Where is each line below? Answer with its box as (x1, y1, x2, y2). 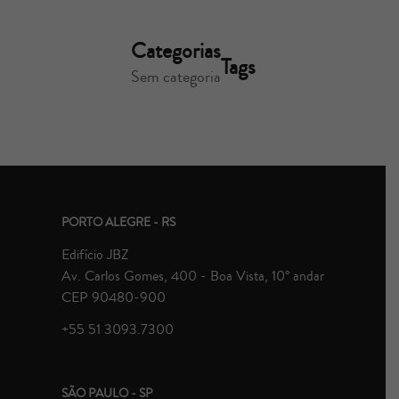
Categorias (130, 36, 221, 67)
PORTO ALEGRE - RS (61, 214, 175, 232)
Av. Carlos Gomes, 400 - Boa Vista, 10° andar (61, 266, 324, 287)
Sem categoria (130, 65, 221, 89)
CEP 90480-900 (61, 288, 166, 308)
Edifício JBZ (61, 245, 129, 265)
